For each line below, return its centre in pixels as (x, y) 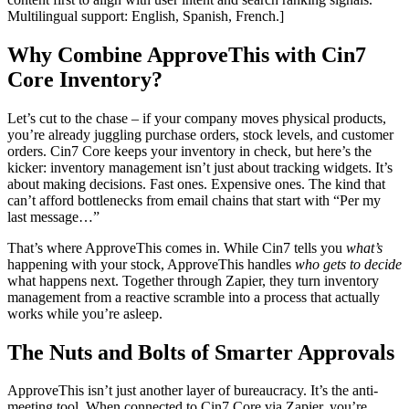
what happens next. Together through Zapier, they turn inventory (193, 280)
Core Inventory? (85, 79)
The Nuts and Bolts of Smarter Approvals (201, 352)
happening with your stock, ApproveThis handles (151, 264)
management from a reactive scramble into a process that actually (194, 297)
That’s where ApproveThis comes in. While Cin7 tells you (177, 247)
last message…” (53, 216)
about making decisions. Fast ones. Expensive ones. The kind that (196, 184)
